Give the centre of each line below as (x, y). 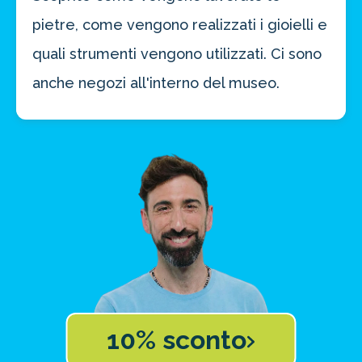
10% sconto (176, 339)
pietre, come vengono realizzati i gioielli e (180, 25)
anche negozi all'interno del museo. (156, 83)
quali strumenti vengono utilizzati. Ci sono (177, 54)
